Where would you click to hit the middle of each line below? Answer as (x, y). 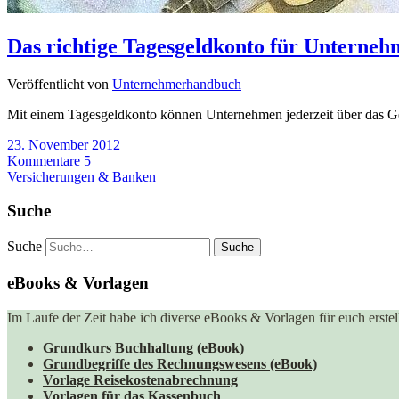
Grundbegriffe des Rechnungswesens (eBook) (180, 363)
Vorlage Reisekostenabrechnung (140, 379)
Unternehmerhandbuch (177, 84)
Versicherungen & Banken (81, 176)
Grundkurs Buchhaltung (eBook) (143, 347)
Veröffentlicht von (60, 84)
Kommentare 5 (49, 160)
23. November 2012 (64, 144)
